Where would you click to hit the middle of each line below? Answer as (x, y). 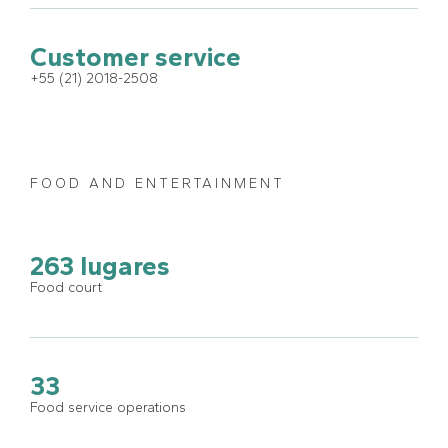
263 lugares (100, 265)
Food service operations (108, 407)
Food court (66, 287)
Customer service (135, 56)
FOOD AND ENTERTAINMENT (157, 183)
